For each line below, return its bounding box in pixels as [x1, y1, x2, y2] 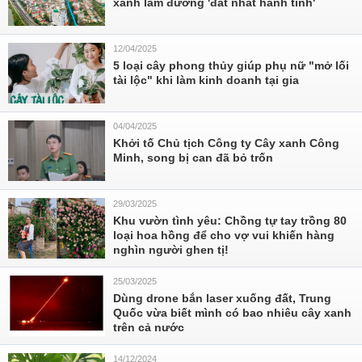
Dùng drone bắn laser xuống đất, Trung [113, 292, 331, 305]
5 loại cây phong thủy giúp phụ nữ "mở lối [113, 59, 349, 72]
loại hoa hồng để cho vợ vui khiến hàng [113, 229, 335, 242]
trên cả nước [113, 321, 184, 334]
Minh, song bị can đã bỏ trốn [113, 151, 273, 164]
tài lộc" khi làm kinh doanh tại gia [113, 74, 299, 86]
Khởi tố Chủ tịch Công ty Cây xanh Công [113, 137, 339, 149]
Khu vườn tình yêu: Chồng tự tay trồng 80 [113, 214, 347, 227]
